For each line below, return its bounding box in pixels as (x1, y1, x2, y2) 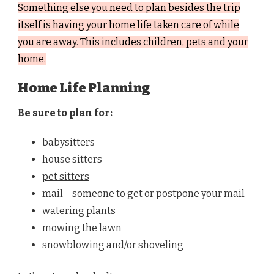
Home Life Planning (18, 80, 150, 97)
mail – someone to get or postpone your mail (42, 188, 245, 200)
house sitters (42, 154, 102, 166)
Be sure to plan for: (18, 107, 113, 119)
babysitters (42, 136, 95, 149)
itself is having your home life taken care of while (18, 19, 239, 31)
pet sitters (42, 171, 89, 183)
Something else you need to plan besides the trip (18, 2, 240, 14)
